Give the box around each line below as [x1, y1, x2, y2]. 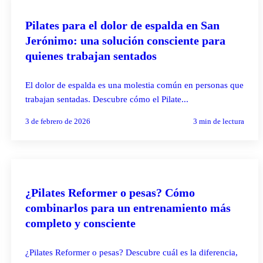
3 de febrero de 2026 [25, 116, 90, 126]
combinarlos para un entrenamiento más [25, 201, 231, 214]
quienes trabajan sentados [25, 49, 157, 62]
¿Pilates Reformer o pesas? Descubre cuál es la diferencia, [25, 247, 238, 257]
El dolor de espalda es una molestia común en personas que [25, 80, 244, 90]
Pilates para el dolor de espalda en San [25, 18, 220, 32]
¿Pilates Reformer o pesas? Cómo [25, 186, 195, 199]
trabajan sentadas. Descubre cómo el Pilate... [25, 94, 188, 104]
